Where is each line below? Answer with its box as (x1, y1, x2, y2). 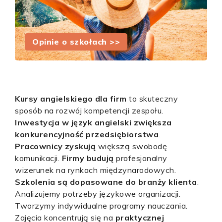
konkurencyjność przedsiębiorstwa (15, 129, 159, 139)
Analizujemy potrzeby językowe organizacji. (15, 189, 180, 199)
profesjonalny (113, 153, 167, 163)
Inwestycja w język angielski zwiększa (15, 117, 172, 127)
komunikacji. (15, 153, 62, 163)
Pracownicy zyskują (15, 141, 96, 151)
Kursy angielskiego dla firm (15, 94, 127, 104)
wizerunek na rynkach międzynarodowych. (15, 165, 176, 175)
